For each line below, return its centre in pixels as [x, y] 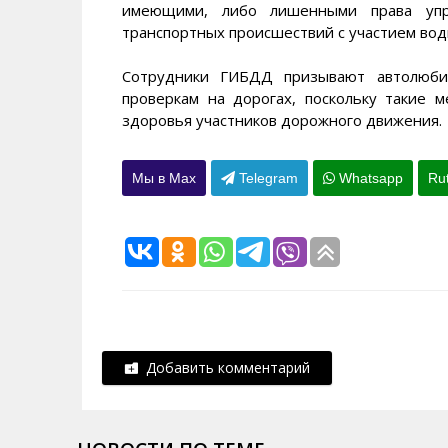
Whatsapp [369, 177]
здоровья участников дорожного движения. [282, 119]
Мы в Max [164, 177]
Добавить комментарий [224, 367]
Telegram [266, 177]
